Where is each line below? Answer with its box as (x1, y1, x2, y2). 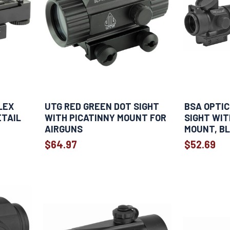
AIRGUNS (45, 123, 83, 135)
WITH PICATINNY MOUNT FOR (45, 112, 167, 124)
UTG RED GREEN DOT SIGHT (45, 101, 160, 112)
